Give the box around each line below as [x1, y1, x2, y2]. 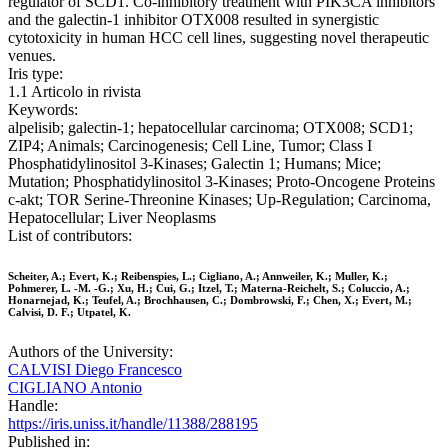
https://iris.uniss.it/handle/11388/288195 [8, 415, 258, 433]
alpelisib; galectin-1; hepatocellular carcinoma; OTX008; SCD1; [8, 119, 413, 137]
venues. [8, 47, 56, 65]
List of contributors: [8, 227, 132, 245]
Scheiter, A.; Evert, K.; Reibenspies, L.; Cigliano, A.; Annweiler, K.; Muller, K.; [8, 270, 388, 283]
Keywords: [8, 101, 78, 119]
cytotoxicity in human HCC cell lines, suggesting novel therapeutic [8, 29, 429, 47]
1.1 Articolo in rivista [8, 83, 141, 101]
